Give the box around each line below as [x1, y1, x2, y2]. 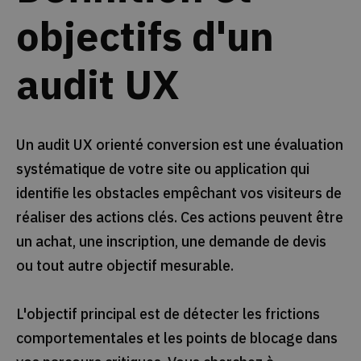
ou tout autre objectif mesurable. [15, 255, 234, 275]
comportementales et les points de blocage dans [15, 328, 338, 347]
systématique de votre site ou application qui [15, 159, 309, 178]
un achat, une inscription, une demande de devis [15, 231, 326, 251]
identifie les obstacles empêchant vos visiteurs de [15, 183, 342, 202]
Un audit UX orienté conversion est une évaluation [15, 135, 343, 154]
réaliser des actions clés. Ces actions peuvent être [15, 207, 343, 226]
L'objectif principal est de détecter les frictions [15, 304, 320, 323]
